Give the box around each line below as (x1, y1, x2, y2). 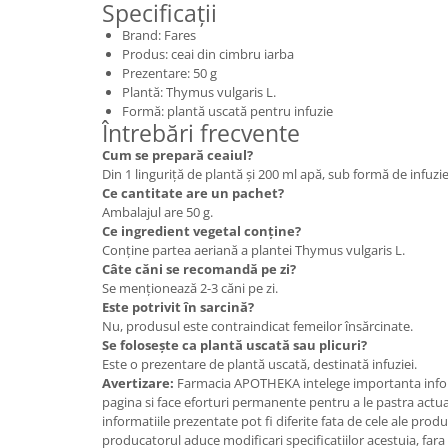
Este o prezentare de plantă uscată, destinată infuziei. (102, 354, 417, 373)
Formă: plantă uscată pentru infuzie (122, 101, 333, 120)
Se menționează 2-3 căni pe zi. (102, 278, 278, 297)
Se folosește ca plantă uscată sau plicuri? (102, 335, 367, 354)
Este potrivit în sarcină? (102, 297, 254, 316)
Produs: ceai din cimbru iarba (122, 44, 294, 63)
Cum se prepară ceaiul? (102, 145, 253, 164)
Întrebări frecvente (102, 116, 300, 149)
